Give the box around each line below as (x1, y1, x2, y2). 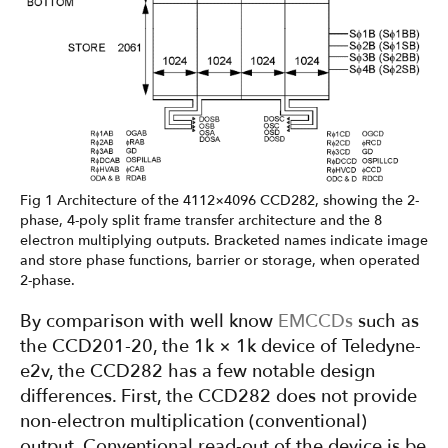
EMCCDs (278, 308, 353, 334)
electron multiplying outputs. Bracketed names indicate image (20, 230, 428, 250)
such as (353, 308, 419, 334)
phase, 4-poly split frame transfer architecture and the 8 (20, 210, 382, 230)
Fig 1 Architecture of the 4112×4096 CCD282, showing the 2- (20, 190, 419, 210)
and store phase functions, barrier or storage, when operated (20, 250, 420, 270)
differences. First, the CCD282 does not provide (20, 383, 417, 409)
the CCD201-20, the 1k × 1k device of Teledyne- (20, 333, 421, 359)
